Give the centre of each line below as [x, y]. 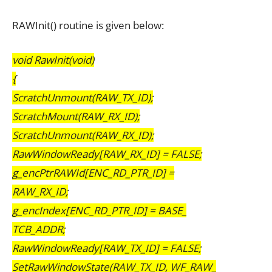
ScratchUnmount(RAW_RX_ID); [83, 135]
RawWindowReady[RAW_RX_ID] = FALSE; [107, 154]
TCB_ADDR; [39, 229]
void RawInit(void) [53, 60]
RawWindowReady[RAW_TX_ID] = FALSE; [107, 248]
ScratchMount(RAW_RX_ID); [76, 117]
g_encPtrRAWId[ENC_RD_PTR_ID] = [93, 173]
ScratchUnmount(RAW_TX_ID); [83, 98]
